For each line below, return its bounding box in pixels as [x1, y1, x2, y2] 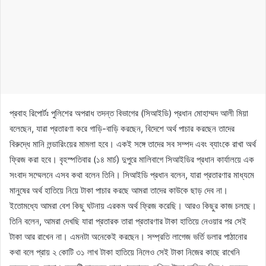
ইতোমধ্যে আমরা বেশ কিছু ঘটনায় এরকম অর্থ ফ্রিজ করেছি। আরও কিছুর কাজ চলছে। [9, 199, 256, 211]
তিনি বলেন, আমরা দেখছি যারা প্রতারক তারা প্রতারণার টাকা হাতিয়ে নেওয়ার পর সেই [9, 215, 246, 227]
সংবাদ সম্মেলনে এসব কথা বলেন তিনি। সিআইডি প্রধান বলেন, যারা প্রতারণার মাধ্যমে [9, 169, 254, 180]
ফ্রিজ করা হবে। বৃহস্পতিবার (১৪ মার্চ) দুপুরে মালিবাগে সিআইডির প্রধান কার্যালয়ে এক [9, 153, 254, 165]
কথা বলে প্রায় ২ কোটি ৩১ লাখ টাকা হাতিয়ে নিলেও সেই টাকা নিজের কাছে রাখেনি [9, 246, 240, 258]
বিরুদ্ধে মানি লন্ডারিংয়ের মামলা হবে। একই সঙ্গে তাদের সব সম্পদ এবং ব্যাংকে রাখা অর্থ [9, 138, 256, 150]
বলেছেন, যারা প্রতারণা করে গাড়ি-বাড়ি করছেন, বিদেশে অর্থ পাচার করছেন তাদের [9, 122, 235, 134]
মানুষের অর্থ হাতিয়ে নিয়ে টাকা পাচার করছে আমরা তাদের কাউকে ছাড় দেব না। [9, 184, 228, 196]
